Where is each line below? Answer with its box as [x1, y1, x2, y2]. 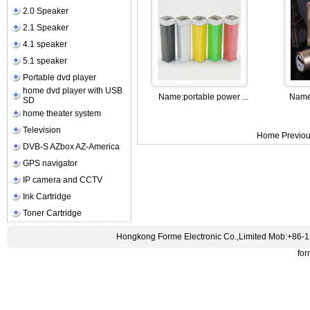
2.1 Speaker [23, 23, 69, 33]
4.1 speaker [23, 39, 68, 49]
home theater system [23, 109, 102, 118]
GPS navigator [23, 158, 78, 168]
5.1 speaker [23, 56, 68, 66]
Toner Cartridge [23, 208, 82, 218]
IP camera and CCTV [23, 175, 103, 185]
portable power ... [183, 92, 248, 102]
